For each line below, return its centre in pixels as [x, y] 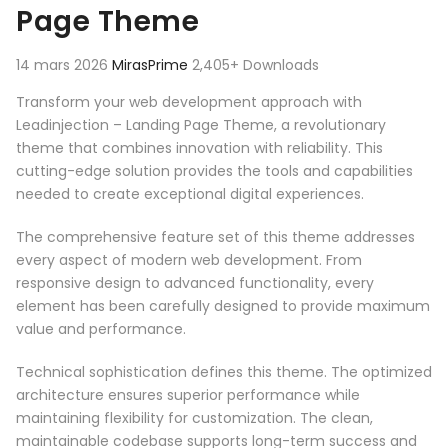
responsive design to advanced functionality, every [195, 283]
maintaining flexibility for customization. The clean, [194, 418]
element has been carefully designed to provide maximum [223, 306]
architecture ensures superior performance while [188, 395]
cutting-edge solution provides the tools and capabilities [214, 171]
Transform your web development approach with [189, 102]
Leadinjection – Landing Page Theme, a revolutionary [201, 125]
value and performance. [101, 329]
